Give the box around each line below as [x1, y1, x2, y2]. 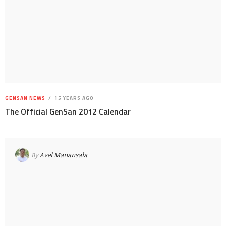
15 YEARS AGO [53, 94, 94, 102]
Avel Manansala [40, 150, 87, 159]
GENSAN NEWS [5, 94, 45, 102]
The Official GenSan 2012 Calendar [5, 105, 131, 118]
